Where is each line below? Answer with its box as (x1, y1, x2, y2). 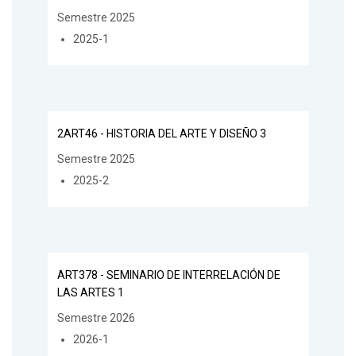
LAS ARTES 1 (57, 286, 124, 300)
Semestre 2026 (57, 311, 135, 325)
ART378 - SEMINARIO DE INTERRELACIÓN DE (57, 269, 281, 282)
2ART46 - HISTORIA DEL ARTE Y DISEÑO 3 (57, 127, 266, 141)
